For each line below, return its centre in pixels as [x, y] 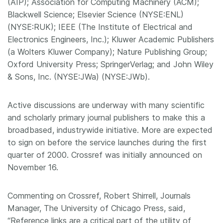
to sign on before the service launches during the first [107, 142]
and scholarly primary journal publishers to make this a [106, 117]
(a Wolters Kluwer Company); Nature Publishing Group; [107, 52]
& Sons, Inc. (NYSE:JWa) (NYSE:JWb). [79, 77]
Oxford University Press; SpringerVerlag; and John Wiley [111, 64]
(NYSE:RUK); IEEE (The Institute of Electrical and [100, 27]
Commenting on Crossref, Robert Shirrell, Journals [99, 196]
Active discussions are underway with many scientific [106, 105]
